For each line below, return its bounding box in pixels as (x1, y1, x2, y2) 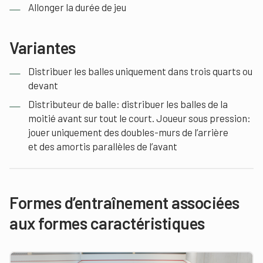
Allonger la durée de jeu (28, 1, 126, 13)
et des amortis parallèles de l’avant (28, 140, 177, 152)
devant (28, 79, 58, 91)
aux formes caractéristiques (9, 213, 205, 233)
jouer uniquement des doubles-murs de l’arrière (28, 126, 228, 138)
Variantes (9, 38, 76, 58)
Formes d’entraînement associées (9, 193, 240, 213)
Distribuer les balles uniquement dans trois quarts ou (28, 65, 252, 77)
